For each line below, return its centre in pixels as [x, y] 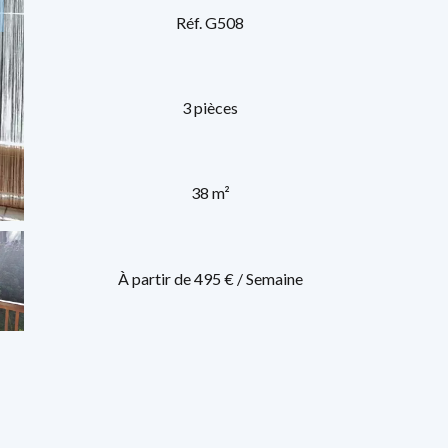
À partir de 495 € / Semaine [210, 278]
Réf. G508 [210, 22]
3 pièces [210, 107]
